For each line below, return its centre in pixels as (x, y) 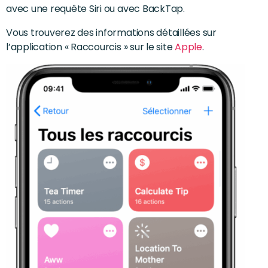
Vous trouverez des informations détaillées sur (111, 32)
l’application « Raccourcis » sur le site (91, 47)
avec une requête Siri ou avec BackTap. (95, 8)
